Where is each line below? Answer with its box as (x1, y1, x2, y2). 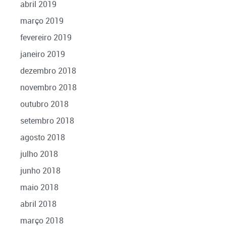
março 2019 (20, 15, 64, 26)
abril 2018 (20, 198, 56, 209)
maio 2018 (20, 181, 59, 193)
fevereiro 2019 (20, 31, 72, 43)
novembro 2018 (20, 81, 77, 93)
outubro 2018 (20, 98, 69, 109)
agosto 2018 (20, 131, 65, 143)
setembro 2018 (20, 115, 74, 126)
